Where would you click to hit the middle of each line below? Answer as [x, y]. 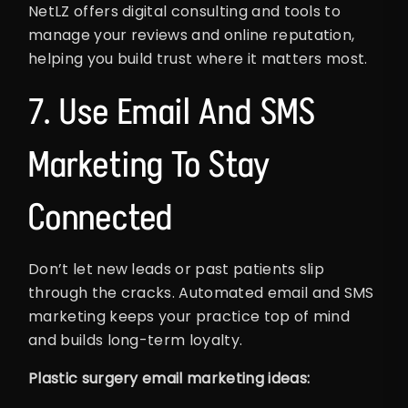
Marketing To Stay [149, 164]
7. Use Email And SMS [172, 112]
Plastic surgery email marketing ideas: [169, 379]
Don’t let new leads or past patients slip [177, 270]
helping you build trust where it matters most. [198, 59]
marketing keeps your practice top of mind [189, 317]
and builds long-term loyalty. [136, 341]
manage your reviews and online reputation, [192, 36]
